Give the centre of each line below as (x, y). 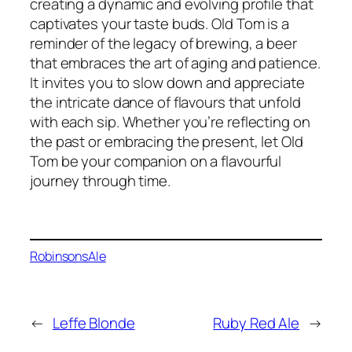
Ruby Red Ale (257, 323)
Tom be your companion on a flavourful (156, 161)
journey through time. (100, 180)
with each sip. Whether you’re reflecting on (170, 121)
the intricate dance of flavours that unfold (165, 102)
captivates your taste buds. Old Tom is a (159, 23)
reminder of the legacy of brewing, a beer (163, 43)
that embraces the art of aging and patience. (175, 62)
